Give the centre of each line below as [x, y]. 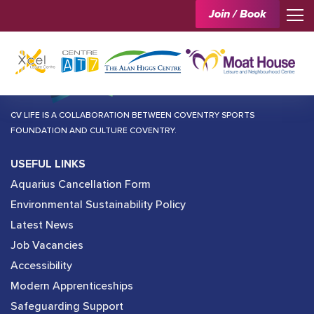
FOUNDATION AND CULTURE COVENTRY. [94, 131]
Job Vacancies [47, 245]
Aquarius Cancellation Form [81, 184]
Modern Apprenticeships [72, 286]
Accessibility [41, 266]
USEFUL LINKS [48, 164]
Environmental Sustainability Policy [98, 205]
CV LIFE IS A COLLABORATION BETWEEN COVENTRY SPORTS [132, 115]
